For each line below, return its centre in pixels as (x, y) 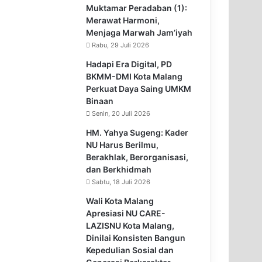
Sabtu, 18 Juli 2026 (121, 182)
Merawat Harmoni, (123, 20)
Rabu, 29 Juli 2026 (121, 45)
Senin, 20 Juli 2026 (121, 113)
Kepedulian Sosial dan (130, 250)
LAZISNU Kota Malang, (130, 225)
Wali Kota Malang (120, 201)
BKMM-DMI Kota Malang (135, 76)
